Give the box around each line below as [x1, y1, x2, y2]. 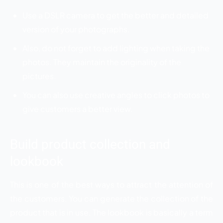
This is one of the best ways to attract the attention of [10, 179, 213, 190]
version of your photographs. [22, 23, 130, 34]
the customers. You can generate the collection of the [10, 193, 213, 204]
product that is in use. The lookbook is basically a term [10, 207, 213, 218]
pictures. [22, 70, 56, 81]
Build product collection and [10, 136, 170, 152]
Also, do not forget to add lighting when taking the [22, 42, 210, 53]
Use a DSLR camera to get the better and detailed [22, 9, 209, 20]
